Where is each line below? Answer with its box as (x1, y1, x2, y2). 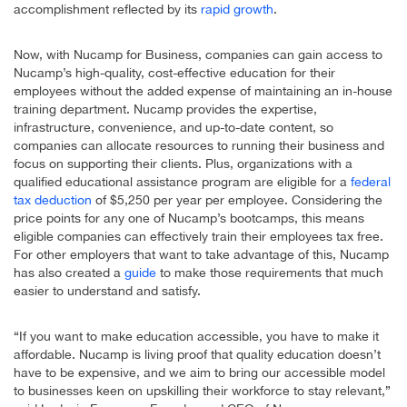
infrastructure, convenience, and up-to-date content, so (14, 119, 333, 134)
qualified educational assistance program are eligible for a (14, 174, 351, 189)
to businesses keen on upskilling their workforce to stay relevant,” (14, 382, 391, 398)
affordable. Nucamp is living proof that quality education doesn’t (14, 346, 381, 362)
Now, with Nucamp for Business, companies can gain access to (14, 46, 382, 62)
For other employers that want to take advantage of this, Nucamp (14, 246, 389, 262)
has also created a (14, 264, 124, 280)
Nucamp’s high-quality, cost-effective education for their (14, 65, 335, 80)
